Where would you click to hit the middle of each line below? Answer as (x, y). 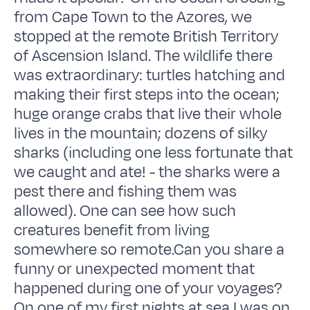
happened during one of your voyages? (148, 288)
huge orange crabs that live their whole (148, 114)
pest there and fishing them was (126, 191)
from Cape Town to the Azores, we (133, 17)
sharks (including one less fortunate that (154, 153)
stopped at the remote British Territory (146, 36)
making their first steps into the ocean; (147, 94)
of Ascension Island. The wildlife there (144, 56)
